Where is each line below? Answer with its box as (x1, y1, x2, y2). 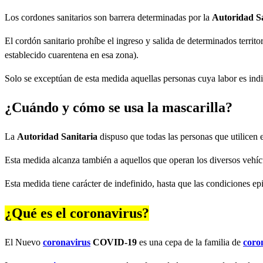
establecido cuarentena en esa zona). (5, 49, 139, 60)
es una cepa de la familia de (137, 237, 243, 248)
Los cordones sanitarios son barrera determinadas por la (5, 12, 212, 22)
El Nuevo (5, 237, 43, 248)
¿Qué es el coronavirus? (5, 205, 149, 221)
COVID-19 (93, 237, 137, 248)
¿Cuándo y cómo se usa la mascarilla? (5, 100, 232, 116)
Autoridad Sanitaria (17, 131, 97, 142)
